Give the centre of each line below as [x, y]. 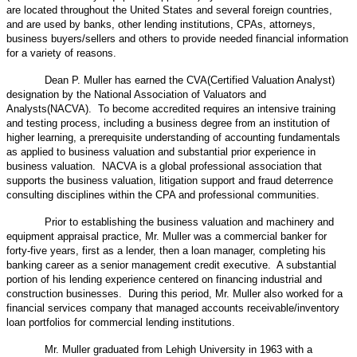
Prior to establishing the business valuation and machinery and [189, 222]
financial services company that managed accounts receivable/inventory [173, 308]
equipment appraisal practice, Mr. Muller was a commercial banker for [167, 236]
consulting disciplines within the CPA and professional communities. [163, 194]
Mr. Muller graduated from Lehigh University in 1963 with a [178, 349]
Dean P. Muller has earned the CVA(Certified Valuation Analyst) [190, 80]
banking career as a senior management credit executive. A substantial [171, 265]
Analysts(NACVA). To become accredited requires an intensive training [171, 108]
